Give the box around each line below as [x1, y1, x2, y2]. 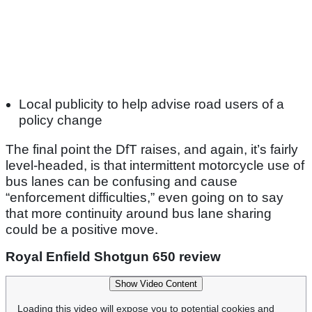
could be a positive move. [6, 221, 158, 237]
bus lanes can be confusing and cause [6, 173, 237, 189]
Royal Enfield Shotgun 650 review [6, 249, 221, 264]
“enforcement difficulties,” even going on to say [6, 189, 283, 205]
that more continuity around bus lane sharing [6, 205, 272, 221]
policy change [19, 112, 102, 127]
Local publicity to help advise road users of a [19, 96, 284, 111]
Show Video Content [115, 278, 197, 289]
